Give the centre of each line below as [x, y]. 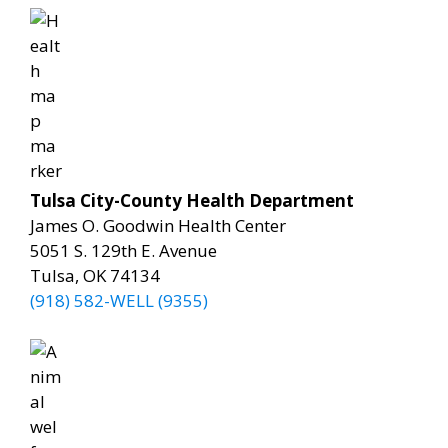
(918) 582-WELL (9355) [119, 300]
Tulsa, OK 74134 [95, 275]
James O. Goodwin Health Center [158, 225]
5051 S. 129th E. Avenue [123, 250]
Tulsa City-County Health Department [192, 200]
